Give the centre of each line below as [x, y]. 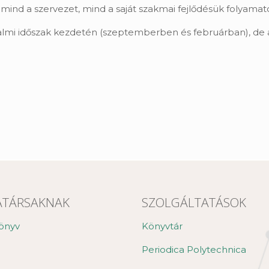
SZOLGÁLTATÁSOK [194, 202]
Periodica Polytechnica [194, 249]
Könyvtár [162, 226]
